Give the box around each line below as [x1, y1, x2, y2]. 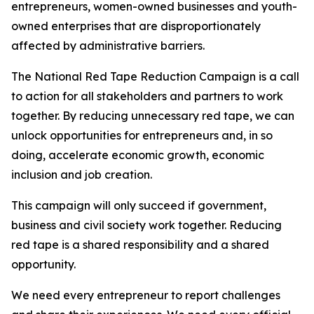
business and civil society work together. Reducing [11, 218, 282, 232]
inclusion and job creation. [11, 168, 152, 182]
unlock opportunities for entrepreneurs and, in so [11, 128, 273, 142]
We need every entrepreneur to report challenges [11, 288, 280, 302]
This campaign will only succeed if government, [11, 198, 266, 212]
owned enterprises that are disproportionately [11, 19, 261, 33]
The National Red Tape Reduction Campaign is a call [11, 69, 299, 83]
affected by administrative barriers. [11, 39, 205, 53]
